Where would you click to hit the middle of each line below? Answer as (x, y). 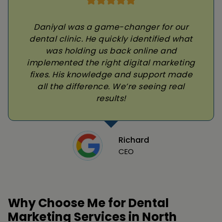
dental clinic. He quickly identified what (111, 39)
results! (111, 99)
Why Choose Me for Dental (88, 203)
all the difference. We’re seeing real (111, 87)
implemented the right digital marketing (111, 63)
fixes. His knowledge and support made (111, 75)
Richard (134, 140)
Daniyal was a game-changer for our (111, 27)
